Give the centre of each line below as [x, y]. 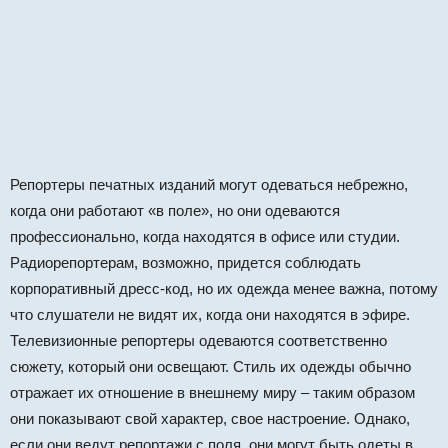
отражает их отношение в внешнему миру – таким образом [212, 393]
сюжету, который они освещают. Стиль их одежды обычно [210, 367]
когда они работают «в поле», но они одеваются [175, 211]
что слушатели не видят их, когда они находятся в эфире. [210, 315]
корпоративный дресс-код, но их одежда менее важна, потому [224, 289]
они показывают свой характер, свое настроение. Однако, [210, 419]
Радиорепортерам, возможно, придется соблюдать [185, 263]
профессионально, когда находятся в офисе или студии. [205, 237]
